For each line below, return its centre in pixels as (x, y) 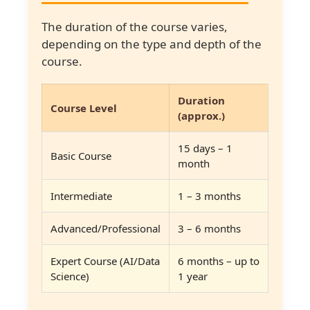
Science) (70, 276)
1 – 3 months (209, 195)
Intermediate (81, 195)
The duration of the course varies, (135, 26)
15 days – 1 (205, 148)
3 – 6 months (209, 228)
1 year (193, 276)
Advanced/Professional (106, 228)
